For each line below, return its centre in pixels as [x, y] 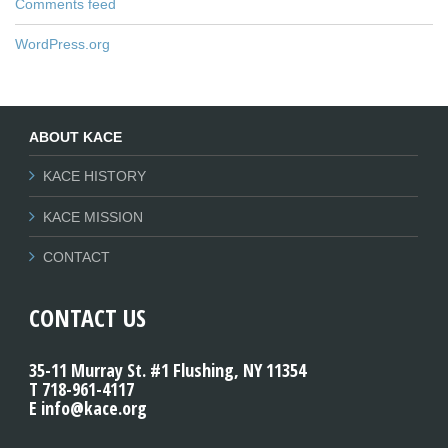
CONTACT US [87, 317]
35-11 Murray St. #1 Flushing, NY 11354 [167, 370]
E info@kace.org [88, 408]
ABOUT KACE [75, 137]
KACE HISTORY [94, 176]
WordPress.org [62, 44]
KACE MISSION [93, 216]
